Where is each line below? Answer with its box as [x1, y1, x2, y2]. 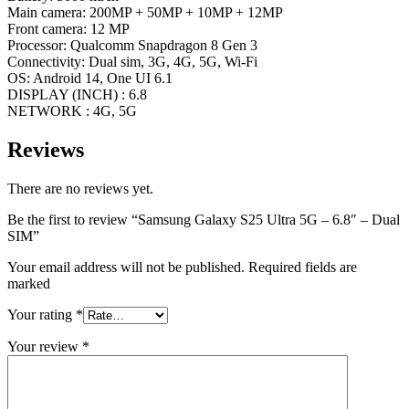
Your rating [7, 307, 76, 323]
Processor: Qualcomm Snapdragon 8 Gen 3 [7, 37, 257, 54]
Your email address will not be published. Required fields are [7, 259, 357, 276]
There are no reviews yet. [7, 181, 153, 197]
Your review [7, 339, 82, 355]
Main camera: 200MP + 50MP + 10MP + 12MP [7, 5, 283, 21]
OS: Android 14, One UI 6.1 [7, 70, 173, 87]
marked [7, 276, 50, 292]
